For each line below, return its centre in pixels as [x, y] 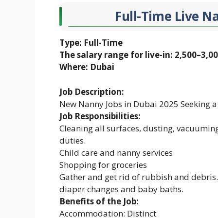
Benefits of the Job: [99, 201]
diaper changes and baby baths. [121, 189]
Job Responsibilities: [100, 116]
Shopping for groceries [103, 164]
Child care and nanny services [116, 152]
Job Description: [92, 91]
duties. [73, 140]
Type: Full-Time [91, 43]
